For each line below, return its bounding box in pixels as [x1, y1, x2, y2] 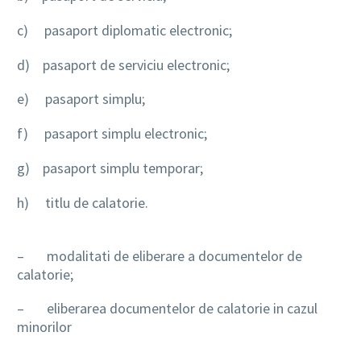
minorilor [17, 317, 72, 337]
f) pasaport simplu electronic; [17, 124, 207, 143]
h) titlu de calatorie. [17, 193, 148, 212]
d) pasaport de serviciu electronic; [17, 55, 230, 74]
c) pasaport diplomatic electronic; [17, 20, 232, 39]
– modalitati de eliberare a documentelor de [17, 246, 302, 265]
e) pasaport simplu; [17, 89, 145, 109]
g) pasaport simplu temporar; [17, 158, 203, 177]
